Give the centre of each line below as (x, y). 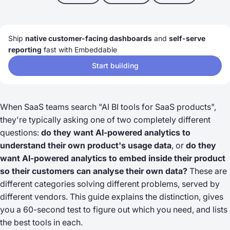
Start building (115, 65)
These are (207, 171)
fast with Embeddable (79, 50)
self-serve (187, 38)
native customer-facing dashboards (89, 38)
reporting (25, 50)
